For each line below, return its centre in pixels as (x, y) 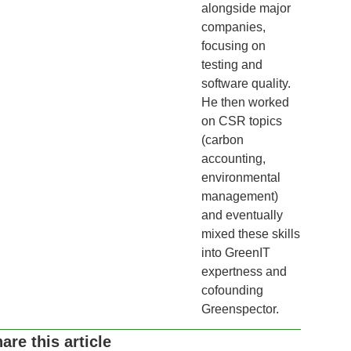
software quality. (246, 84)
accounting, (233, 159)
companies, (233, 27)
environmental (241, 178)
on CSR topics (241, 121)
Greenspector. (240, 309)
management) (239, 197)
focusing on (233, 46)
